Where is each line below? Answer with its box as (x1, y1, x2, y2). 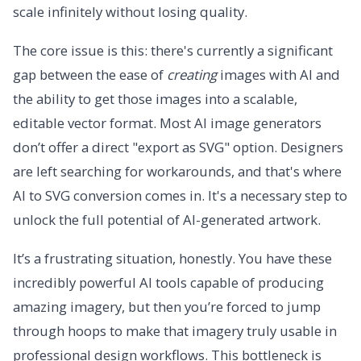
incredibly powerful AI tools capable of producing (13, 273, 324, 293)
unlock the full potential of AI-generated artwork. (13, 210, 321, 230)
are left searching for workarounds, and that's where (13, 162, 342, 181)
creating (167, 65, 217, 85)
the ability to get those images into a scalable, (13, 89, 297, 109)
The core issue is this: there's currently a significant (13, 41, 333, 60)
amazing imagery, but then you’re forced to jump (13, 297, 321, 317)
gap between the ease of (13, 65, 167, 85)
